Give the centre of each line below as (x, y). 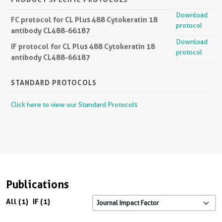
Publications (37, 184)
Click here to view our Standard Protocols (74, 104)
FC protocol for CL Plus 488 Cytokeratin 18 (84, 19)
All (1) (17, 201)
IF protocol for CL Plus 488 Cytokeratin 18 (83, 46)
